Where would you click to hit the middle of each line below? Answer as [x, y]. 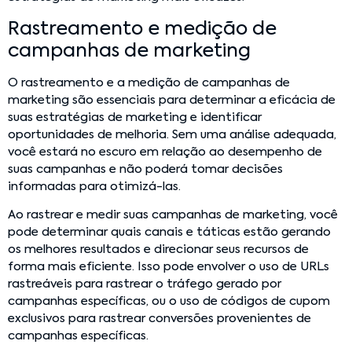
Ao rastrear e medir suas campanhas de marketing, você [173, 214]
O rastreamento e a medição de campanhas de [149, 82]
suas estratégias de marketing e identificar [135, 117]
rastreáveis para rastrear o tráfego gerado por [145, 284]
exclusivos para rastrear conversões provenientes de [159, 318]
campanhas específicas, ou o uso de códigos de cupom [169, 301]
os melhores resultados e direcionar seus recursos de [158, 249]
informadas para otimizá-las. [94, 186]
